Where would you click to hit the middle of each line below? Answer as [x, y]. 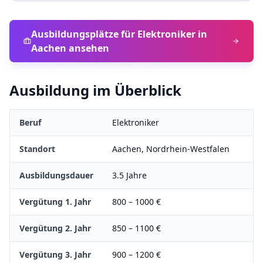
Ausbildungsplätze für [84, 34]
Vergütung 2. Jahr [55, 228]
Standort [37, 149]
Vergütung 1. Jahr [55, 202]
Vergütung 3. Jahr [55, 254]
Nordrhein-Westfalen [188, 149]
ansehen [87, 48]
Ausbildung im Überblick [95, 90]
